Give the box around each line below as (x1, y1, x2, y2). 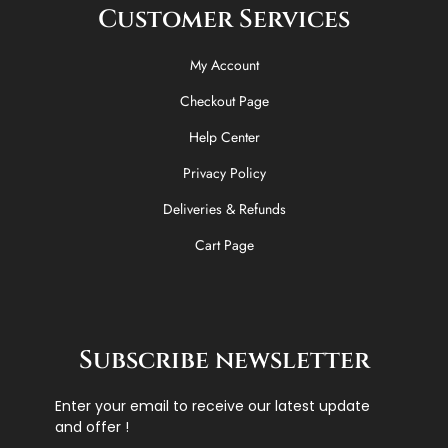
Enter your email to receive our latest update (55, 395, 370, 416)
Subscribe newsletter (78, 343, 370, 377)
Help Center (188, 126, 260, 147)
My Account (189, 54, 259, 75)
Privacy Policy (182, 162, 266, 183)
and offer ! (55, 416, 129, 437)
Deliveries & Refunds (162, 198, 286, 219)
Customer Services (98, 2, 350, 36)
